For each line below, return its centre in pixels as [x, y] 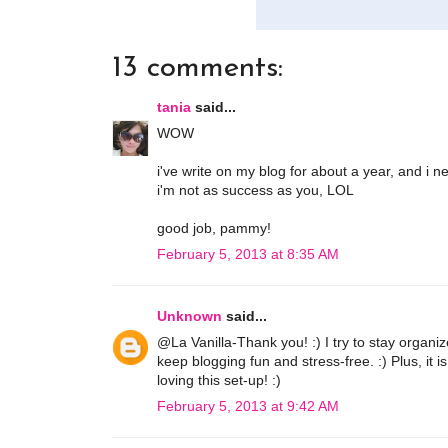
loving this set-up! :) [219, 379]
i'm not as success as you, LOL [255, 189]
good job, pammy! [214, 227]
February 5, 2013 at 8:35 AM [248, 253]
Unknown [189, 315]
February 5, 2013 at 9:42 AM [248, 405]
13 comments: [197, 68]
